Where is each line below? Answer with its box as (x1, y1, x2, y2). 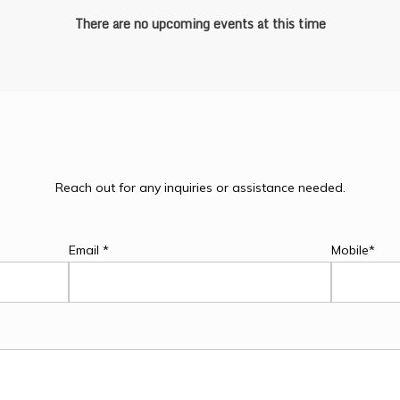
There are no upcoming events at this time (74, 12, 326, 34)
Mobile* (330, 241, 375, 258)
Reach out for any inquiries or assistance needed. (54, 179, 346, 196)
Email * (69, 241, 110, 258)
